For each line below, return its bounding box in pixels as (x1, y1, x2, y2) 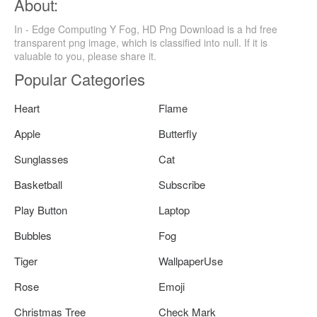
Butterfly (158, 125, 197, 141)
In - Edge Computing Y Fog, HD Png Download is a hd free (14, 21, 277, 36)
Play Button (14, 202, 67, 217)
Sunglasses (14, 151, 69, 166)
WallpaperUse (158, 253, 223, 268)
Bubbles (14, 227, 52, 243)
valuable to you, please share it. (14, 48, 156, 63)
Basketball (14, 176, 62, 192)
